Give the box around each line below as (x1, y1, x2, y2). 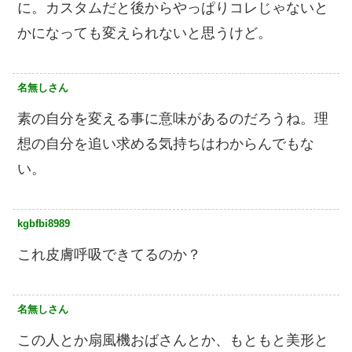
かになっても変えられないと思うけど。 (17, 25, 272, 42)
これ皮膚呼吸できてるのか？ (17, 247, 201, 263)
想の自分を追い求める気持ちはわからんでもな (17, 136, 314, 152)
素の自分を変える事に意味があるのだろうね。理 (17, 111, 328, 127)
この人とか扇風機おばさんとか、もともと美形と (17, 332, 328, 349)
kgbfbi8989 (17, 218, 70, 230)
